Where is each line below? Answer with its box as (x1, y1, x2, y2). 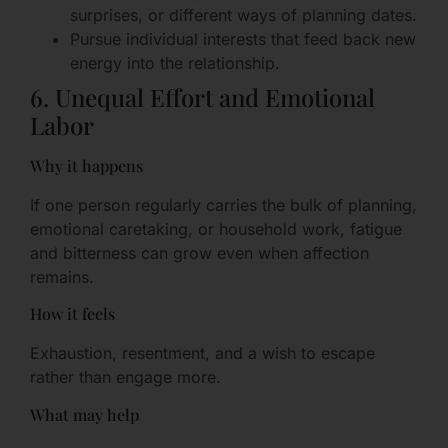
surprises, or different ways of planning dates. (70, 4, 417, 25)
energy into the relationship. (70, 52, 280, 73)
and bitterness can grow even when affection (30, 242, 369, 263)
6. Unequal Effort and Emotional (30, 80, 375, 113)
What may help (30, 403, 139, 425)
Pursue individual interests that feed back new (70, 28, 416, 49)
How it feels (30, 303, 115, 325)
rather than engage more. (30, 367, 221, 388)
